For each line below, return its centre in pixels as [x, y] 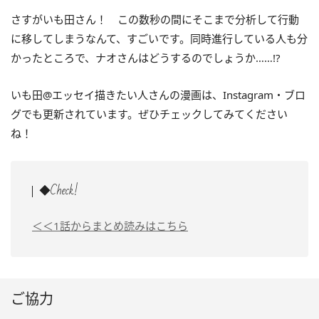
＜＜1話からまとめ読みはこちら [110, 226]
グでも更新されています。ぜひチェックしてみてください [149, 114]
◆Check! [58, 190]
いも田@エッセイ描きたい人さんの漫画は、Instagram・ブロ [158, 95]
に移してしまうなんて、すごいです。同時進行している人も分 [159, 38]
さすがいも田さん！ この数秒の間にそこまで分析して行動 [155, 19]
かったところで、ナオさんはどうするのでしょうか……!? [146, 58]
